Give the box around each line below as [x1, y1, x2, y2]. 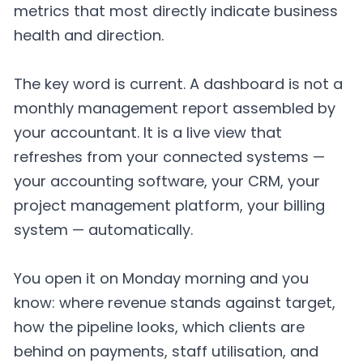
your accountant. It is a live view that [14, 122, 282, 143]
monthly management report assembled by [14, 98, 335, 119]
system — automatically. [14, 220, 193, 241]
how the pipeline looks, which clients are [14, 316, 305, 337]
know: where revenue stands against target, [14, 292, 335, 313]
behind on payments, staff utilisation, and [14, 340, 318, 361]
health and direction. [14, 25, 164, 46]
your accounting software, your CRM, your [14, 171, 320, 192]
